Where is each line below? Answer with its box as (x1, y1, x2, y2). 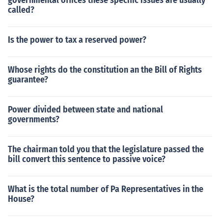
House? (8, 193, 34, 204)
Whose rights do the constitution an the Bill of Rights (8, 64, 202, 75)
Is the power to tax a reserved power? (8, 34, 146, 45)
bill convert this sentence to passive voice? (8, 154, 165, 165)
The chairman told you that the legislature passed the (8, 144, 204, 155)
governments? (8, 114, 59, 125)
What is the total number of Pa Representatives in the (8, 184, 203, 194)
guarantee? (8, 74, 48, 85)
